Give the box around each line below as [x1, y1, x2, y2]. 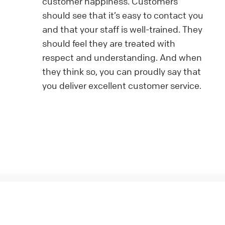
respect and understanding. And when [42, 52, 202, 63]
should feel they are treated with [42, 38, 175, 49]
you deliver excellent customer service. [42, 80, 201, 91]
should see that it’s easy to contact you [42, 10, 203, 21]
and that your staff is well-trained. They [42, 24, 202, 35]
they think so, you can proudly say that [42, 66, 201, 77]
